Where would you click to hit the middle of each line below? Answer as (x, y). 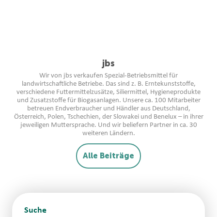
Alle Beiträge (108, 155)
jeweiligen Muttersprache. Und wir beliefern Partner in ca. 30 (108, 125)
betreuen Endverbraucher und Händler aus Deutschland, (108, 108)
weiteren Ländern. (108, 133)
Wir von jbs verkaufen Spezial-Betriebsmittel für (108, 76)
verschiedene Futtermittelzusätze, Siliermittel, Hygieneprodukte (108, 92)
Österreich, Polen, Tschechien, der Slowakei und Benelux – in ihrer (108, 117)
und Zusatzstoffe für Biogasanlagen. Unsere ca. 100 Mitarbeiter (108, 100)
